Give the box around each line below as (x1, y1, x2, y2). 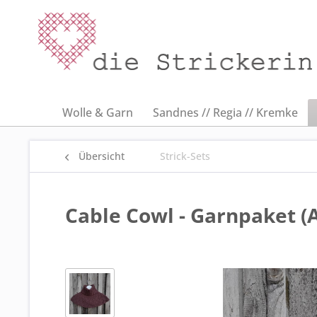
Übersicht (79, 149, 125, 163)
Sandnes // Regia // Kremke (153, 105, 298, 120)
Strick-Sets (160, 149, 210, 163)
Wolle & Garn (62, 105, 133, 120)
